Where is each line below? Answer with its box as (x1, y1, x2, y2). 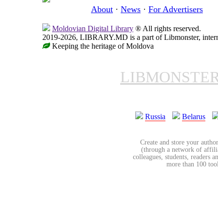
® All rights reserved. (133, 24, 201, 33)
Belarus (182, 112, 205, 121)
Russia (145, 112, 165, 121)
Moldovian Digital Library (52, 24, 133, 33)
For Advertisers (148, 4, 203, 14)
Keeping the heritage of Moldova (50, 41, 154, 50)
